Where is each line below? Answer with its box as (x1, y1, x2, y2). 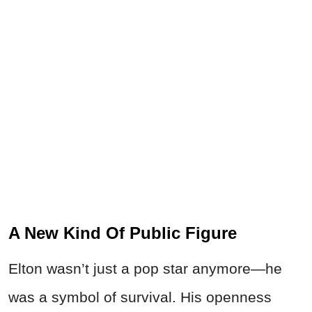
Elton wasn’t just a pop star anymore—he (8, 260, 282, 277)
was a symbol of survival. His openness (8, 289, 272, 306)
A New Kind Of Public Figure (8, 224, 237, 243)
